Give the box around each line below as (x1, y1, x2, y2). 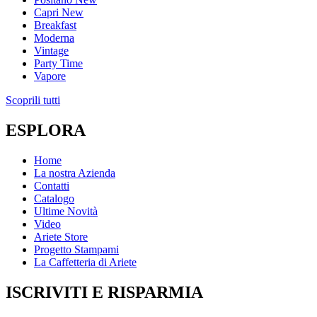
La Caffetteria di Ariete (34, 256, 137, 269)
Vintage (34, 45, 69, 57)
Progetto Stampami (34, 243, 119, 256)
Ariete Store (34, 231, 88, 243)
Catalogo (34, 192, 74, 205)
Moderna (34, 32, 74, 45)
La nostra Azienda (34, 167, 115, 180)
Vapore (34, 70, 66, 83)
